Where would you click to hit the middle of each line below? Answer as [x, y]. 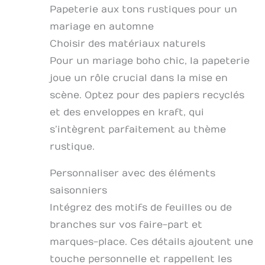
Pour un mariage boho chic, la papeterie [150, 61]
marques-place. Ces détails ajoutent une [151, 242]
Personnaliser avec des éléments [132, 174]
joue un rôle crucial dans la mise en [139, 78]
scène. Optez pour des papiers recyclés [147, 96]
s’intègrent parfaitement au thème [138, 130]
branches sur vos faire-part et [126, 225]
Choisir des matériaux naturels [127, 44]
